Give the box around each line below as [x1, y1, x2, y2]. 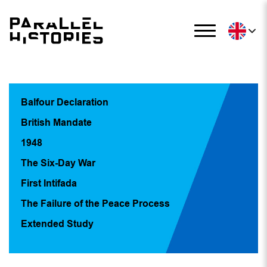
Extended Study [21, 218, 94, 229]
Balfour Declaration [21, 97, 108, 107]
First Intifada [21, 178, 77, 188]
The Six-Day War [21, 157, 95, 168]
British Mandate [21, 117, 92, 128]
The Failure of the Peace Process [21, 198, 170, 209]
